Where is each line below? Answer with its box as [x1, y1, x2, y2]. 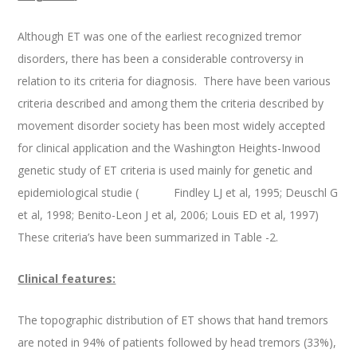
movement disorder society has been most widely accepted [18, 118, 326, 134]
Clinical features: [18, 271, 116, 287]
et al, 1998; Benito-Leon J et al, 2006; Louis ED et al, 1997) [18, 207, 323, 223]
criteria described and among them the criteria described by [18, 96, 324, 112]
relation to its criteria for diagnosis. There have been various [18, 73, 331, 89]
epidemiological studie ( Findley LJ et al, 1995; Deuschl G [18, 185, 339, 201]
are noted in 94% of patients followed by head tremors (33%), [18, 335, 337, 351]
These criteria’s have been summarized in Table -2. [18, 229, 279, 245]
